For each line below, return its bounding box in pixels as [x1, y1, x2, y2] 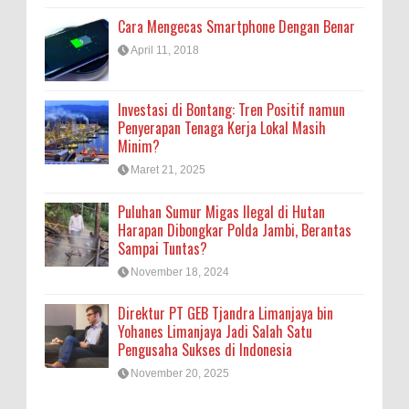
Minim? [118, 135, 160, 158]
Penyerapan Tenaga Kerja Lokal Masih [118, 117, 326, 140]
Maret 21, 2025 [131, 163, 205, 177]
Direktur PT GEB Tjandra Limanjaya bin [118, 301, 333, 324]
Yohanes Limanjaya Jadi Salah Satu [118, 320, 312, 342]
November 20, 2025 [131, 366, 229, 380]
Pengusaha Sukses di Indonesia [118, 338, 292, 361]
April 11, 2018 [131, 44, 199, 58]
